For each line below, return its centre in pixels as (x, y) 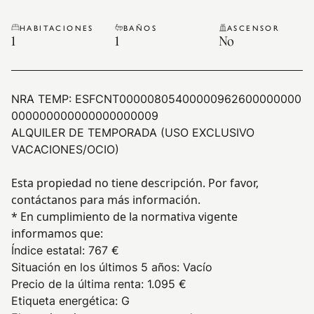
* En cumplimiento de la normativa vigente (124, 217)
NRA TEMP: (43, 99)
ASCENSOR (254, 27)
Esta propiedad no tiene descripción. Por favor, (135, 183)
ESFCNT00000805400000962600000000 (188, 99)
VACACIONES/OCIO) (65, 149)
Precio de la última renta (76, 284)
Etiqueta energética (63, 301)
